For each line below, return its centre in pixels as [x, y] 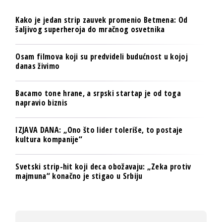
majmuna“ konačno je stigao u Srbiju [79, 176]
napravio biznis [42, 102]
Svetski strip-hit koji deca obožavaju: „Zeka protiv [103, 166]
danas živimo [38, 66]
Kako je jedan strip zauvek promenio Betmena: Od [102, 20]
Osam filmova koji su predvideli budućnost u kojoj [102, 56]
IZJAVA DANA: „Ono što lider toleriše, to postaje [99, 130]
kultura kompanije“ [49, 139]
